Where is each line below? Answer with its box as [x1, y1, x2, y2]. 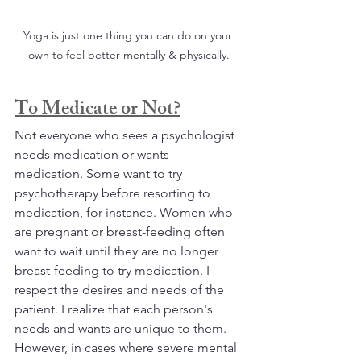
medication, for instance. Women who [15, 205, 236, 221]
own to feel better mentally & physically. [28, 48, 230, 63]
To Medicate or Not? [15, 93, 180, 128]
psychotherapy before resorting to [15, 185, 214, 201]
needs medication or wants [15, 147, 172, 163]
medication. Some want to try [15, 166, 185, 182]
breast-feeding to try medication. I [15, 263, 213, 279]
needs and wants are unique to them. [15, 321, 230, 337]
